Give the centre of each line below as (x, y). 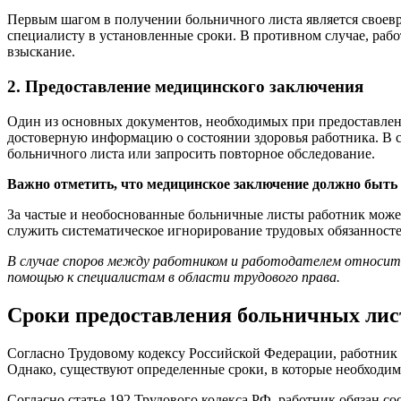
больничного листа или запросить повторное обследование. (191, 153)
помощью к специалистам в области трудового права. (174, 277)
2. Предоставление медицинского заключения (185, 87)
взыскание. (41, 52)
